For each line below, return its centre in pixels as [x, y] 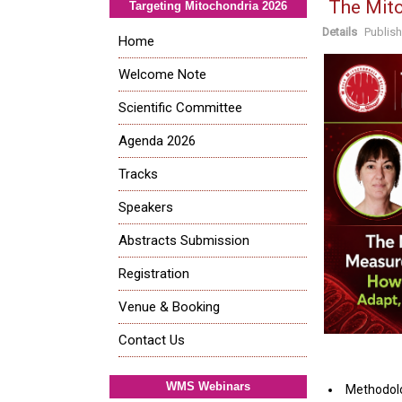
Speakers [146, 207]
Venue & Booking [169, 306]
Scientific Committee [180, 107]
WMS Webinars [208, 386]
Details [340, 31]
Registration [154, 273]
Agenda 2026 [157, 140]
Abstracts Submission [184, 240]
